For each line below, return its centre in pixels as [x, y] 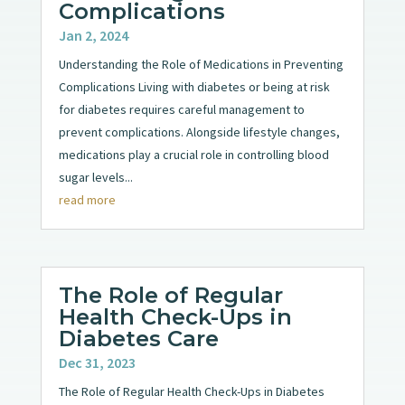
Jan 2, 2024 [93, 36]
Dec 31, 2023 [97, 363]
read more [87, 200]
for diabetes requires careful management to [181, 110]
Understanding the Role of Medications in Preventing [201, 65]
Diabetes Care [138, 339]
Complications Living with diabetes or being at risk [194, 87]
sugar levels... [95, 178]
